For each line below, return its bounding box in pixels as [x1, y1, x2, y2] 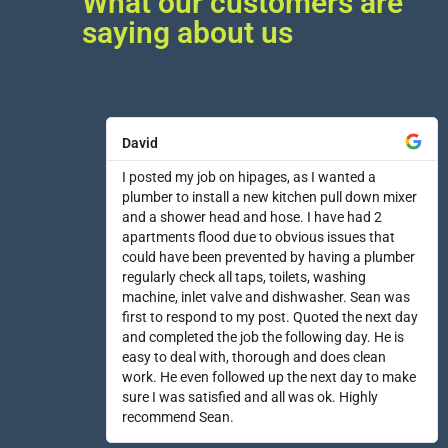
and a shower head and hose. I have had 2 [121, 209, 382, 225]
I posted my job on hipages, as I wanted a [121, 169, 376, 185]
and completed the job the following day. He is [121, 329, 404, 345]
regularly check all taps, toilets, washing [121, 269, 366, 285]
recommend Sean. [121, 409, 234, 425]
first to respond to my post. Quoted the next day [121, 309, 418, 325]
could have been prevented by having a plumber [121, 249, 415, 265]
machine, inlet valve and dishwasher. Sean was [121, 289, 410, 305]
